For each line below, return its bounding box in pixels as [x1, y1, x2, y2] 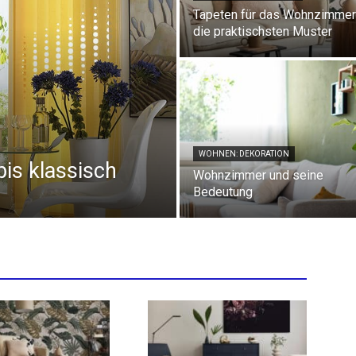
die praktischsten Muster [193, 24, 332, 39]
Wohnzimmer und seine [193, 168, 323, 183]
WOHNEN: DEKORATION [199, 149, 289, 158]
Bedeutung [193, 184, 253, 199]
